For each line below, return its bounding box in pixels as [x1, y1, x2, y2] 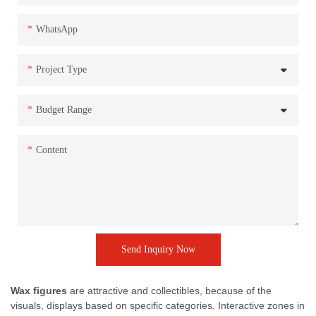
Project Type [35, 63, 87, 75]
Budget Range [35, 104, 92, 115]
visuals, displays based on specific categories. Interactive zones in [11, 299, 305, 311]
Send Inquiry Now [121, 243, 195, 255]
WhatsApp [35, 23, 78, 35]
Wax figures [11, 284, 70, 296]
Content [35, 144, 67, 155]
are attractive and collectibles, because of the [70, 284, 272, 296]
